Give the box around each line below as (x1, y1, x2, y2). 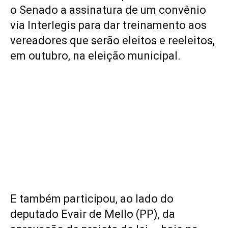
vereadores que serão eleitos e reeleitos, (10, 34, 215, 47)
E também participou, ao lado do (10, 192, 174, 206)
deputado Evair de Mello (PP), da (10, 208, 175, 221)
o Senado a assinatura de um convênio (10, 4, 206, 16)
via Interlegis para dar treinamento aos (10, 19, 207, 32)
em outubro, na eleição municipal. (10, 49, 181, 62)
